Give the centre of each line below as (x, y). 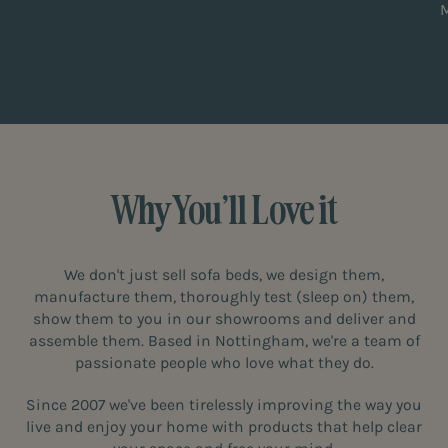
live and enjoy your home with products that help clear (224, 427)
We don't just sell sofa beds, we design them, (224, 275)
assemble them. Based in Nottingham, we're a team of (224, 341)
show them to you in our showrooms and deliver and (224, 319)
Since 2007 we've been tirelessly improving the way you (224, 405)
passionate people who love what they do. (224, 363)
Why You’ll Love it (224, 209)
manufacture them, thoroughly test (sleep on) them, (224, 297)
